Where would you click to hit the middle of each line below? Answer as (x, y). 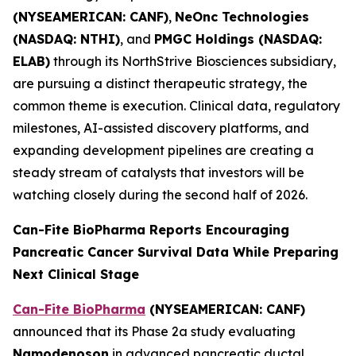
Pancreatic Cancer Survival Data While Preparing (176, 252)
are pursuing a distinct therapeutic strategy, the (160, 83)
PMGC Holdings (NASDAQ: (238, 39)
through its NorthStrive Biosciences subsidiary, (193, 61)
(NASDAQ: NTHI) (66, 39)
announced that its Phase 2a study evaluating (154, 331)
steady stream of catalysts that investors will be (159, 172)
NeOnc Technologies (242, 17)
